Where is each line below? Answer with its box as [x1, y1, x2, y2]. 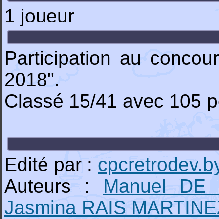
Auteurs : [4, 175, 103, 197]
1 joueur [4, 5, 74, 26]
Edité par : [4, 154, 98, 175]
